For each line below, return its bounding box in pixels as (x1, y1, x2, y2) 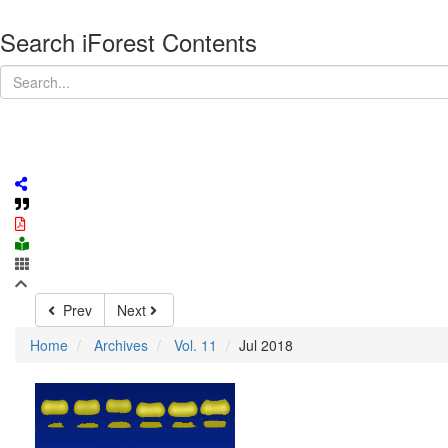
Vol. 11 (174, 335, 217, 355)
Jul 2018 (239, 335, 293, 355)
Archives (94, 335, 148, 355)
